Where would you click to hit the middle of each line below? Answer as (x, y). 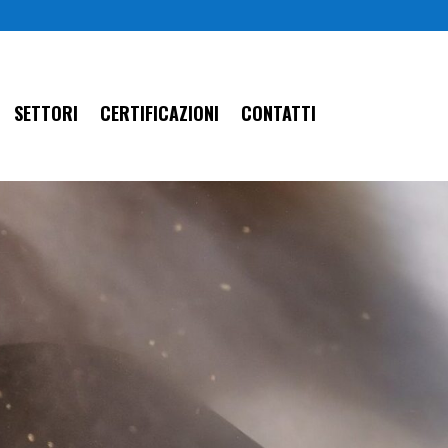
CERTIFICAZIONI (159, 113)
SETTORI (46, 113)
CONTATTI (278, 113)
